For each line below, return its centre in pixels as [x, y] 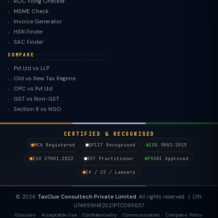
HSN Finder [28, 32]
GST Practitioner [110, 158]
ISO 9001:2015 [168, 145]
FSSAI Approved [168, 158]
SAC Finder [29, 42]
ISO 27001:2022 [53, 158]
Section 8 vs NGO [37, 109]
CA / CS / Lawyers [110, 172]
